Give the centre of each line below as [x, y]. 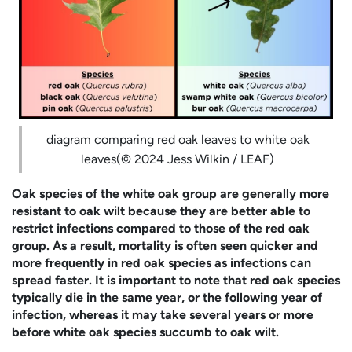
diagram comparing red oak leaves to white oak [178, 140]
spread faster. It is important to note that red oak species [176, 280]
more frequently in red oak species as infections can [161, 262]
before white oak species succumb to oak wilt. [145, 332]
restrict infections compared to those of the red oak [161, 228]
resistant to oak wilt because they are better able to [161, 211]
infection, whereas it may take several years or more [163, 314]
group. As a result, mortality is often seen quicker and [165, 245]
